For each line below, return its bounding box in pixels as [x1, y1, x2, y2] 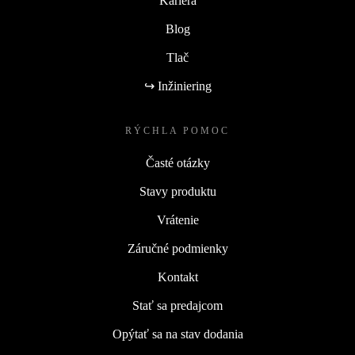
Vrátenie [156, 213, 199, 227]
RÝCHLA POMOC [125, 125, 230, 137]
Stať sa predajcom [132, 299, 223, 313]
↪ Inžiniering [143, 79, 212, 94]
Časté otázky [145, 156, 210, 170]
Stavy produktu [139, 185, 216, 199]
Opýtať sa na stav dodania [112, 327, 243, 342]
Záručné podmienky [127, 242, 228, 256]
